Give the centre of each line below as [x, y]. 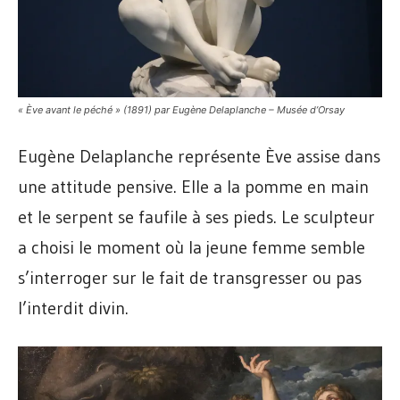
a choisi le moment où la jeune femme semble [192, 248]
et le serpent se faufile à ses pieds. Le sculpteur [196, 217]
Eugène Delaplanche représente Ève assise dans [199, 157]
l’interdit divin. [73, 308]
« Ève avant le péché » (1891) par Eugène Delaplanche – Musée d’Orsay [181, 110]
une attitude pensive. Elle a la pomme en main [193, 187]
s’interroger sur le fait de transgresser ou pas [190, 278]
